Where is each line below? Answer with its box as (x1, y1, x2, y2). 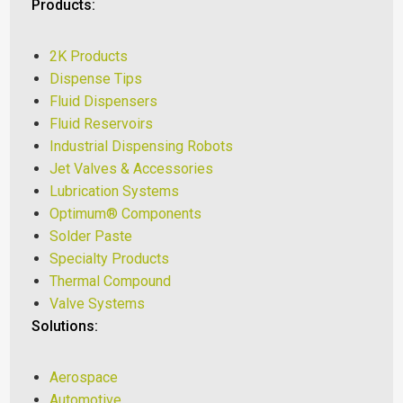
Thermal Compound (49, 272, 172, 290)
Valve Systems (49, 294, 146, 312)
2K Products (49, 47, 129, 65)
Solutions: (31, 317, 99, 335)
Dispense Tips (49, 69, 143, 87)
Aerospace (49, 368, 119, 386)
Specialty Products (49, 249, 170, 267)
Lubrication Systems (49, 182, 180, 200)
